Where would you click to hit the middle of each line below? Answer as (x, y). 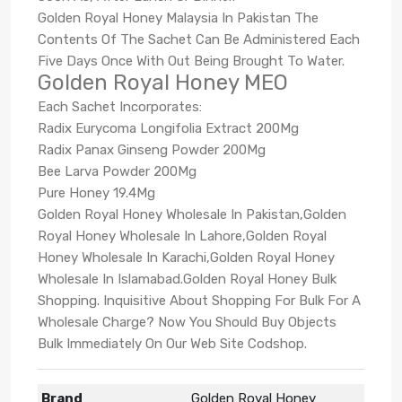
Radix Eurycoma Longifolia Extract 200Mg (168, 128)
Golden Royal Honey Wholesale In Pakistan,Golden (192, 214)
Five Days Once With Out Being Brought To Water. (191, 61)
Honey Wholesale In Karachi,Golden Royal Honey (186, 257)
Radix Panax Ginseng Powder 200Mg (152, 149)
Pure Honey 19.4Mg (96, 192)
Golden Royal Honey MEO (163, 82)
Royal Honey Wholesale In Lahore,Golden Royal (182, 236)
